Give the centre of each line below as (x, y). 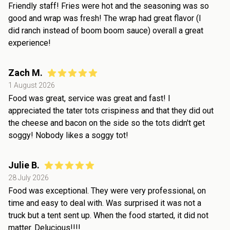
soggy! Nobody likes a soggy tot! (68, 135)
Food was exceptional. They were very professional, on (107, 190)
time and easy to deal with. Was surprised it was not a (105, 203)
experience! (30, 43)
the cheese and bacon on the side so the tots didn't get (107, 123)
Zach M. (25, 72)
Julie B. (24, 165)
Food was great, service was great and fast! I (89, 98)
